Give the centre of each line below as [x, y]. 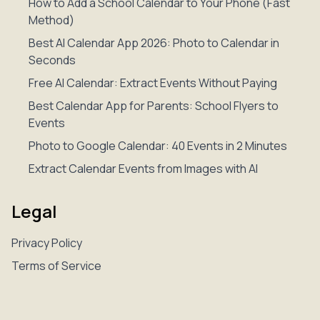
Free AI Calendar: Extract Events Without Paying [153, 83]
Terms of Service [56, 266]
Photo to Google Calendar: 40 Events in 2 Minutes [158, 146]
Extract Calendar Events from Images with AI [143, 169]
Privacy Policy [47, 243]
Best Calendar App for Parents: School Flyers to [154, 106]
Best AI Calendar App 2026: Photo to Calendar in [154, 43]
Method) [51, 20]
